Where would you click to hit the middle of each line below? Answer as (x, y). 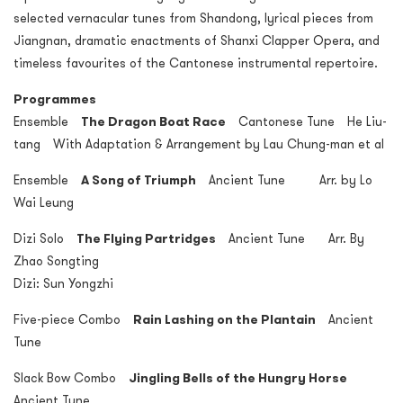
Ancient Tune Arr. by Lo (284, 180)
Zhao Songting (56, 261)
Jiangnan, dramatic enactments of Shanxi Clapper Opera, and (197, 41)
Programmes (55, 99)
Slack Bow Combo (71, 378)
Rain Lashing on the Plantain (224, 320)
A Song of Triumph (139, 180)
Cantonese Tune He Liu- (306, 122)
